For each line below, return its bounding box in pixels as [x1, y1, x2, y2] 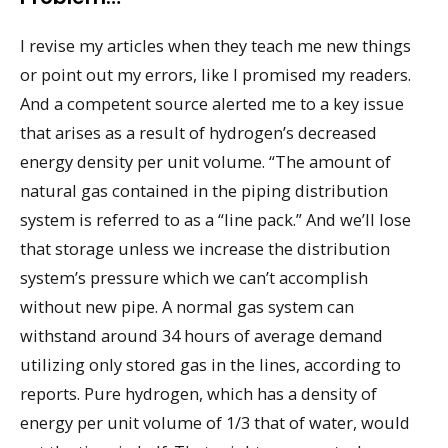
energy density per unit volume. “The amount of [20, 150, 391, 174]
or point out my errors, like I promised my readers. [20, 63, 411, 87]
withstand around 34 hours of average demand [20, 324, 383, 348]
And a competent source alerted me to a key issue [20, 92, 404, 116]
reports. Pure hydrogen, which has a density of [20, 382, 377, 406]
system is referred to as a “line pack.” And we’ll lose [20, 208, 411, 232]
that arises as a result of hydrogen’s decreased [20, 121, 377, 145]
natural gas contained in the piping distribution [20, 179, 388, 203]
